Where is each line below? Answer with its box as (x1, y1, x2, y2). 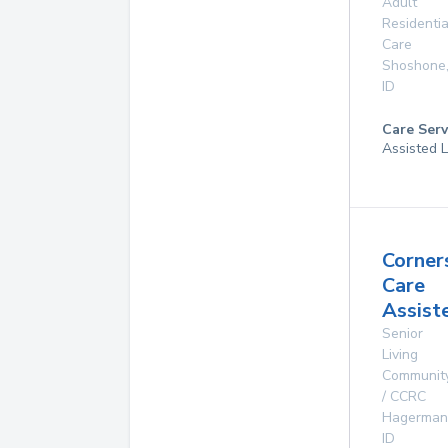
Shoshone (382, 56, 446, 75)
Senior (382, 324, 423, 343)
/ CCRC (382, 387, 426, 406)
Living (382, 345, 418, 364)
